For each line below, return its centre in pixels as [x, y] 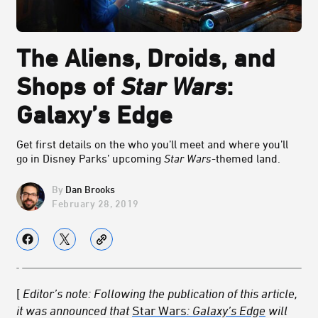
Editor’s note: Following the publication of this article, [160, 294]
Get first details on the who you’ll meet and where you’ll [152, 144]
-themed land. [246, 159]
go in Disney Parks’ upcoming [90, 159]
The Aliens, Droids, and [146, 58]
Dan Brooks [90, 190]
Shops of [68, 86]
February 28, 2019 [95, 203]
